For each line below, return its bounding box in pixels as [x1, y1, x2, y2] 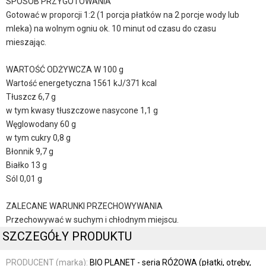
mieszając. [6, 37, 50, 47]
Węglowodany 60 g [6, 119, 76, 129]
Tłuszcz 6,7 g [6, 92, 56, 102]
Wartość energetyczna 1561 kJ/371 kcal [6, 78, 157, 88]
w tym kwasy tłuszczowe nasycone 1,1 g [6, 106, 158, 116]
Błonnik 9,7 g [6, 147, 53, 157]
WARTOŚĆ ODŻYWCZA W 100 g [6, 65, 123, 75]
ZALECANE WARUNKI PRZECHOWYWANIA [6, 201, 163, 211]
